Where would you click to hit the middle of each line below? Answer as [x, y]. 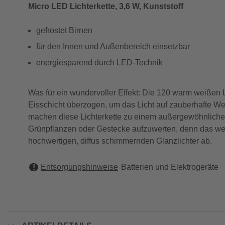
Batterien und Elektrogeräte [170, 167]
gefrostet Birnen [64, 30]
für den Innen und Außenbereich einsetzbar [113, 46]
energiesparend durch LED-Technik [99, 63]
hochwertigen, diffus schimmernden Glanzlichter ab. [120, 141]
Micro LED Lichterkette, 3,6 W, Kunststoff [106, 6]
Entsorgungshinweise [79, 167]
